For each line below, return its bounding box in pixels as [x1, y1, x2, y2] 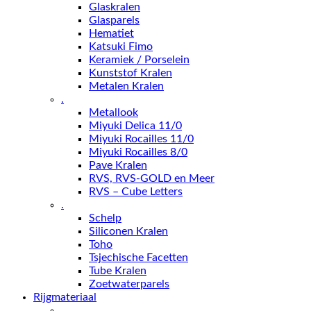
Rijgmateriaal [33, 291, 96, 303]
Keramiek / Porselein [89, 53, 190, 65]
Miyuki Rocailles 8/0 [89, 146, 187, 158]
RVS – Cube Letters [89, 185, 183, 197]
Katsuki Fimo [89, 40, 153, 52]
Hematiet [89, 27, 134, 39]
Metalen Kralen [89, 80, 164, 92]
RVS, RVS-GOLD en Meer [89, 172, 215, 184]
